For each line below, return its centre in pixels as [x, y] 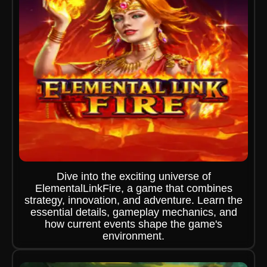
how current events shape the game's [133, 224]
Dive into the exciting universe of [133, 176]
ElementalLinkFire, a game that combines [133, 188]
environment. [133, 236]
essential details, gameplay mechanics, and [133, 212]
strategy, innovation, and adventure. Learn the [133, 200]
